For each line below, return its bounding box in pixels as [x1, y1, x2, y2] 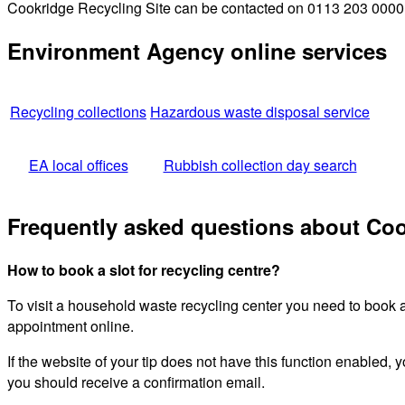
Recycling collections [10, 101, 146, 123]
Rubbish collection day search [163, 155, 357, 176]
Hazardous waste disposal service [150, 101, 370, 123]
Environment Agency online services [7, 35, 387, 67]
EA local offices [28, 155, 128, 176]
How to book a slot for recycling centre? [7, 259, 280, 281]
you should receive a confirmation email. [7, 372, 265, 393]
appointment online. [7, 316, 134, 337]
